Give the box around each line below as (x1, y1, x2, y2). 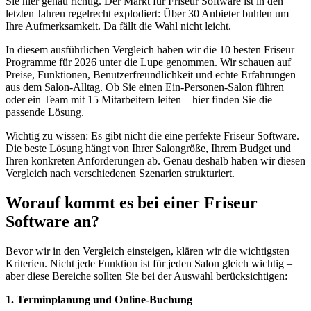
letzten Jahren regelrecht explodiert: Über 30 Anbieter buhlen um (6, 7, 289, 19)
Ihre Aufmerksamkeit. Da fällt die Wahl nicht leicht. (6, 19, 231, 32)
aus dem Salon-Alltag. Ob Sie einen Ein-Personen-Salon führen (6, 81, 284, 93)
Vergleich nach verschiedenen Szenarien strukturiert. (6, 167, 235, 179)
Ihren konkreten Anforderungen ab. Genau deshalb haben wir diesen (6, 154, 305, 167)
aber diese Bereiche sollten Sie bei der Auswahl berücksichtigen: (6, 269, 287, 282)
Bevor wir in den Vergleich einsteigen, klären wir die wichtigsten (6, 244, 289, 257)
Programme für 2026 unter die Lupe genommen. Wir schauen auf (6, 56, 291, 68)
